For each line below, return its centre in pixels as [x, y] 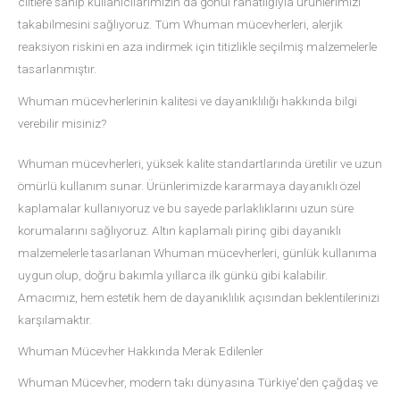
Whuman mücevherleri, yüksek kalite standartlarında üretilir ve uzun [200, 163]
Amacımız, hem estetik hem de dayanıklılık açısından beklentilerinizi [199, 297]
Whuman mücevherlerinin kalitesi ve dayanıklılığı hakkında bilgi [187, 100]
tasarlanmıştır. [57, 68]
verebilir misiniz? [62, 123]
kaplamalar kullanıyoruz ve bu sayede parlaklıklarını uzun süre [186, 208]
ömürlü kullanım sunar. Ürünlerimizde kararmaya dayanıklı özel [189, 185]
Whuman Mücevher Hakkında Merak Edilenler [141, 351]
